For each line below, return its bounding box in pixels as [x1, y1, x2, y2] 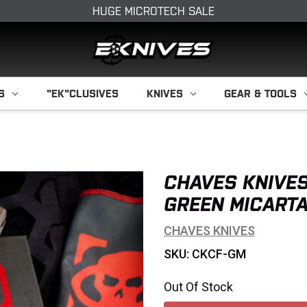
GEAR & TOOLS [224, 88, 297, 99]
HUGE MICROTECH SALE [93, 5, 214, 17]
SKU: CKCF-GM [164, 247, 246, 261]
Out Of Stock [164, 280, 233, 294]
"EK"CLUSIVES [46, 88, 119, 99]
